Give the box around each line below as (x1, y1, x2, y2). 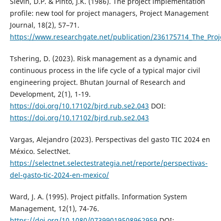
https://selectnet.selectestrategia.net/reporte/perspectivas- (9, 158, 208, 168)
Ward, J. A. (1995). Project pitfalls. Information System (9, 191, 187, 201)
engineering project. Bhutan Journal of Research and (9, 77, 185, 87)
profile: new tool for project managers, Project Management (9, 8, 209, 18)
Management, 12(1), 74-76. (9, 203, 99, 213)
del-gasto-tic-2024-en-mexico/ (9, 170, 109, 180)
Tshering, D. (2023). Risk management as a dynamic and (9, 53, 197, 63)
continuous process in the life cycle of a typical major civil (9, 65, 200, 75)
